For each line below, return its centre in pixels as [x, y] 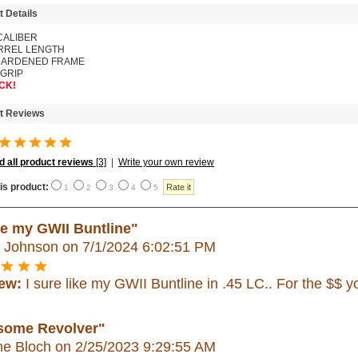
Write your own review [166, 162]
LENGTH [44, 49]
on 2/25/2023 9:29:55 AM [133, 346]
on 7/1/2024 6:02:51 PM [137, 247]
